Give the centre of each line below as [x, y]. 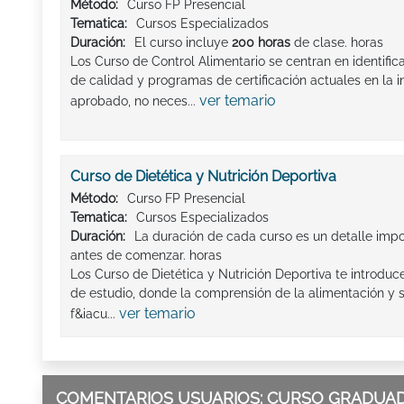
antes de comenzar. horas [146, 255]
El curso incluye [183, 42]
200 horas [263, 42]
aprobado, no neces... [135, 101]
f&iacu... [95, 313]
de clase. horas [339, 42]
